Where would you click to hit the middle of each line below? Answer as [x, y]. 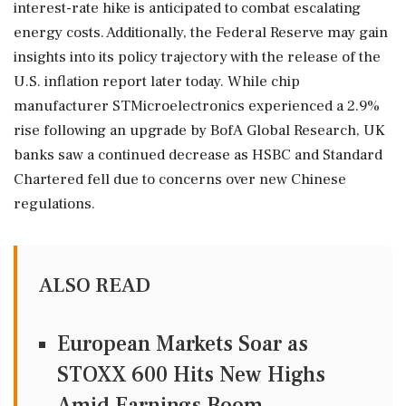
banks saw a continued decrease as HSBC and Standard [198, 155]
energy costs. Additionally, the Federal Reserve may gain [201, 33]
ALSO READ [95, 285]
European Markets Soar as [183, 344]
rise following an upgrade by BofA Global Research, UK [199, 130]
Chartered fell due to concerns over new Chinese [180, 179]
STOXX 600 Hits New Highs [191, 375]
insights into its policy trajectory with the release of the [197, 57]
